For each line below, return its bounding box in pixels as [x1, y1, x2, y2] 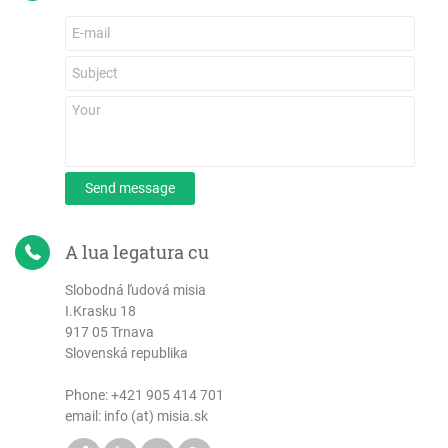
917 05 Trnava [65, 324, 154, 340]
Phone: [65, 387, 111, 403]
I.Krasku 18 [65, 303, 136, 319]
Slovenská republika [65, 345, 188, 361]
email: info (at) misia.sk [65, 408, 208, 424]
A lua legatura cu [65, 240, 209, 264]
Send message [85, 180, 175, 196]
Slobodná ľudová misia [65, 282, 206, 298]
